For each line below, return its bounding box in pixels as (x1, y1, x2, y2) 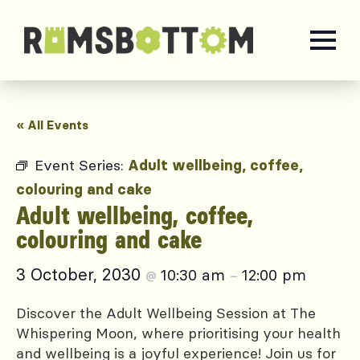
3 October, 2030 (16, 264, 145, 285)
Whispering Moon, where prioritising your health (16, 324, 341, 342)
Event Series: (35, 156, 128, 174)
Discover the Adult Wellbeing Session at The (16, 304, 316, 322)
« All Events (16, 117, 88, 133)
